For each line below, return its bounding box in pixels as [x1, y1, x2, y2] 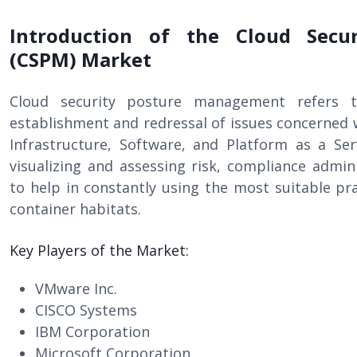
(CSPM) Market [10, 46, 151, 73]
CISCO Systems [35, 300, 137, 320]
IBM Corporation [35, 322, 150, 341]
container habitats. [10, 199, 141, 218]
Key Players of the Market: [10, 241, 189, 260]
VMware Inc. [35, 279, 117, 298]
